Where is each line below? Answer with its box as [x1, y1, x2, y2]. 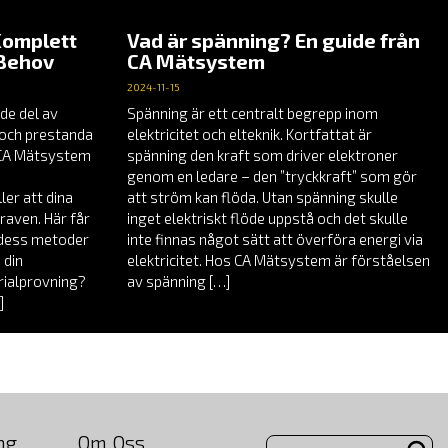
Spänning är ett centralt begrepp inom [127, 104, 378, 123]
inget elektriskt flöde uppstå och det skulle [127, 209, 408, 228]
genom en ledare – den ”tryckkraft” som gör [127, 167, 417, 186]
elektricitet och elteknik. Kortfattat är [127, 125, 372, 144]
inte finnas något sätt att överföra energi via [127, 230, 423, 249]
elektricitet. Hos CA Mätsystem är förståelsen [127, 251, 430, 270]
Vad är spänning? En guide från [127, 28, 420, 53]
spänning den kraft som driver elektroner [127, 146, 398, 165]
